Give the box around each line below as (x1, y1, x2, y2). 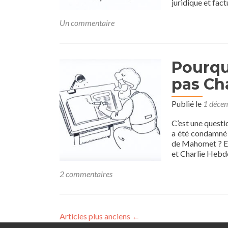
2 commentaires (60, 169, 112, 179)
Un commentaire (60, 18, 115, 27)
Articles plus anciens (60, 211, 132, 221)
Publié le (172, 99, 203, 108)
